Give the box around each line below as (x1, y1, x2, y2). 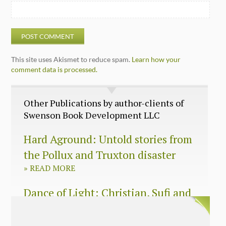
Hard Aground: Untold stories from (24, 131, 193, 146)
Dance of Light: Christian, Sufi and (24, 185, 192, 200)
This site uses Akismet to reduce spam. (11, 54, 132, 64)
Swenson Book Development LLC (24, 108, 160, 121)
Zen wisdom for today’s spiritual (24, 200, 179, 215)
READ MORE (28, 162, 76, 174)
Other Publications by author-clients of (24, 96, 184, 109)
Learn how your (132, 54, 181, 64)
